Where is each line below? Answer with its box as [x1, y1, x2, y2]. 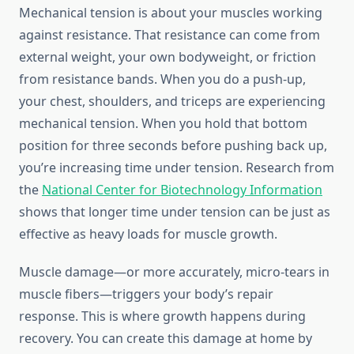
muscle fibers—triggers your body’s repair [19, 285, 273, 303]
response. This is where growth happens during [19, 307, 306, 326]
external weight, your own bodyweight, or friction [19, 48, 316, 66]
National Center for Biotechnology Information [42, 181, 322, 199]
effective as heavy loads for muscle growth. [19, 225, 277, 243]
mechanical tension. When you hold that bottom [19, 115, 307, 133]
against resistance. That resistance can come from [19, 26, 320, 44]
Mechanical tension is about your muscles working [19, 4, 322, 22]
